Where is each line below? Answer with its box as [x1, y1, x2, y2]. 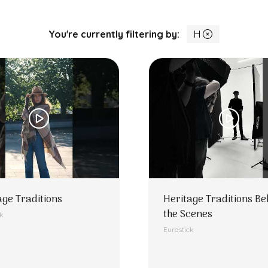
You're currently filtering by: [48, 28, 179, 40]
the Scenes [163, 206, 212, 223]
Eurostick [163, 225, 194, 234]
